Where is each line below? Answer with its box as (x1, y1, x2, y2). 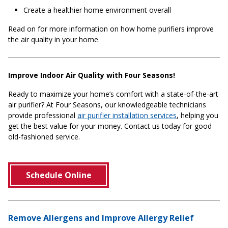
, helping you (177, 110, 218, 121)
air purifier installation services (77, 110, 177, 121)
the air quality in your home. (8, 35, 100, 45)
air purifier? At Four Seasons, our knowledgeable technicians (8, 100, 206, 110)
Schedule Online (25, 169, 92, 181)
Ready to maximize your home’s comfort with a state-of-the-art (8, 89, 218, 99)
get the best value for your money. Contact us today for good (8, 121, 212, 131)
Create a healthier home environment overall (23, 5, 171, 15)
